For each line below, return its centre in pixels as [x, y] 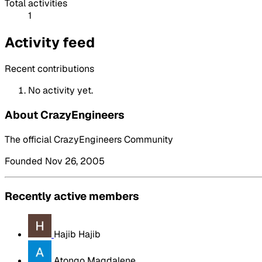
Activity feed [50, 42]
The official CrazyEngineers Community [89, 139]
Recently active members [72, 196]
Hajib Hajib [77, 235]
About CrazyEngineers [65, 115]
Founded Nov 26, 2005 [55, 161]
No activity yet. [61, 91]
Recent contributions [49, 69]
